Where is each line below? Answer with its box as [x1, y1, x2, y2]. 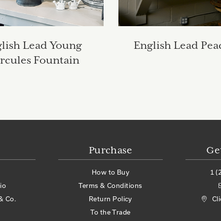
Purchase [88, 145, 133, 157]
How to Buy [91, 168, 130, 177]
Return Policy [89, 195, 132, 203]
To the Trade [90, 208, 131, 217]
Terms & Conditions [78, 182, 143, 190]
